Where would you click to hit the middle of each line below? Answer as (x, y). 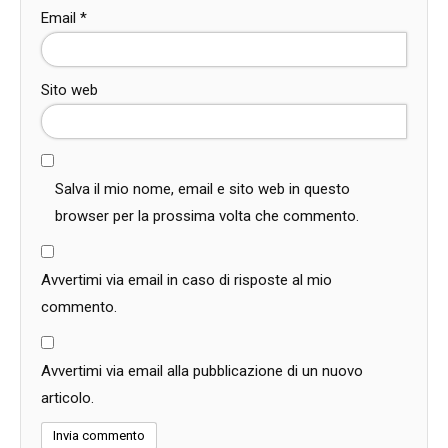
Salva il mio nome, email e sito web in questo (202, 188)
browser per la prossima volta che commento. (207, 215)
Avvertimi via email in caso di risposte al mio (186, 279)
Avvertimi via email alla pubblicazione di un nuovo (202, 370)
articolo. (67, 397)
